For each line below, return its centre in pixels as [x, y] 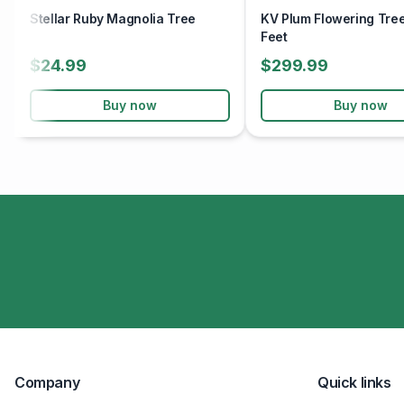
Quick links [354, 382]
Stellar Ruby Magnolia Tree [113, 18]
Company [47, 382]
